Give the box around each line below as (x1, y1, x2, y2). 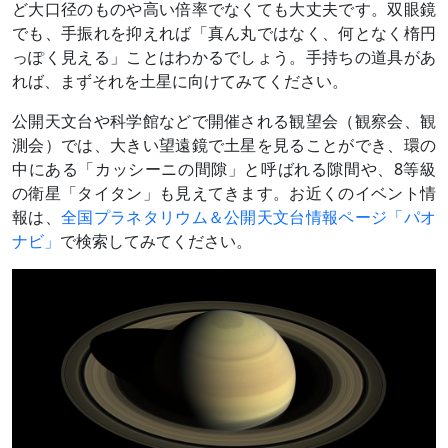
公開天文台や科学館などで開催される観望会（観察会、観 (12, 110, 436, 133)
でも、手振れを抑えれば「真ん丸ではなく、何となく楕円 (12, 22, 436, 45)
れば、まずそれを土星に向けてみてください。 (12, 70, 348, 93)
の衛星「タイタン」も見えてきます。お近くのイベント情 (12, 182, 436, 205)
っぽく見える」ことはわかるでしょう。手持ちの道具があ (12, 46, 436, 69)
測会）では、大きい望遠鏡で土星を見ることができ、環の (12, 134, 436, 157)
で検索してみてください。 (60, 230, 252, 253)
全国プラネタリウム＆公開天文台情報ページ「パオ (60, 206, 437, 229)
